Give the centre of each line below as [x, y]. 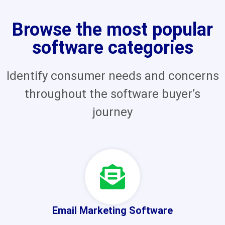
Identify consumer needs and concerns [113, 76]
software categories [113, 47]
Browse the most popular [113, 29]
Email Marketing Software [113, 210]
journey [113, 112]
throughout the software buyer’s [113, 94]
